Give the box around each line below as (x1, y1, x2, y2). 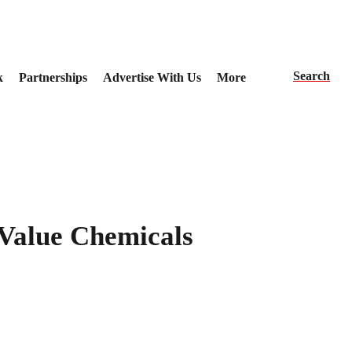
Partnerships (18, 70, 87, 84)
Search (293, 68, 330, 82)
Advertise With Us (102, 70, 201, 84)
